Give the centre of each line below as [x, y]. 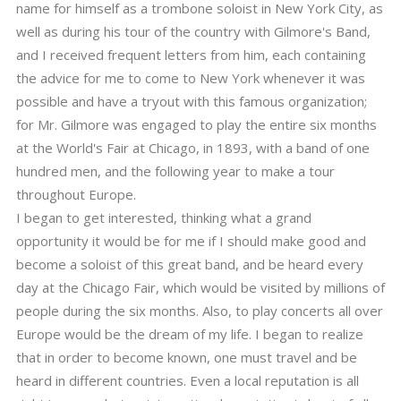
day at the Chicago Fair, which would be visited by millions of [200, 287]
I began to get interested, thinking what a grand [164, 218]
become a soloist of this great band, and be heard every [190, 264]
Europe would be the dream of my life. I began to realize [190, 334]
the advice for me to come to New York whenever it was [191, 78]
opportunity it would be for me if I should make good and [191, 241]
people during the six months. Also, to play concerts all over [200, 311]
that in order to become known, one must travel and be [187, 357]
